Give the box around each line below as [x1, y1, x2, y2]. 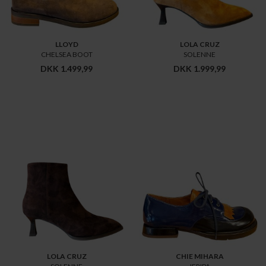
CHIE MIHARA [175, 252, 224, 261]
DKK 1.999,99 [173, 63, 226, 74]
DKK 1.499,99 [40, 63, 93, 74]
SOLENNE [183, 49, 216, 59]
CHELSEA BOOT [40, 49, 93, 59]
